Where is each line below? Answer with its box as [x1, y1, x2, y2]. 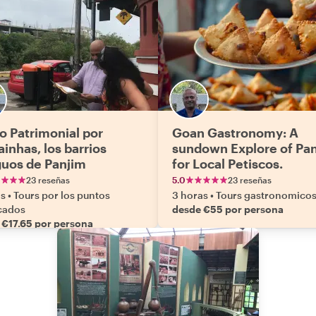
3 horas [172, 189, 208, 201]
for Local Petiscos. [172, 156, 283, 171]
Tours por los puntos [13, 189, 110, 201]
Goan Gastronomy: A [172, 125, 298, 140]
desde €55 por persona [172, 203, 284, 215]
